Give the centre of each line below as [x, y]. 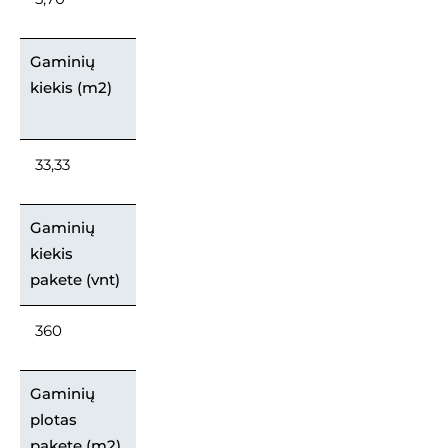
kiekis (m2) [71, 87]
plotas [53, 419]
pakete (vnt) [75, 279]
